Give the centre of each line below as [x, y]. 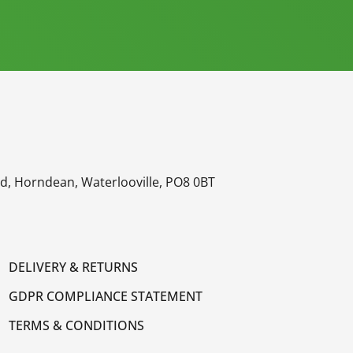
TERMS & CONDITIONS [76, 326]
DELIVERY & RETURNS [73, 268]
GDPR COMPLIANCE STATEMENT [105, 297]
